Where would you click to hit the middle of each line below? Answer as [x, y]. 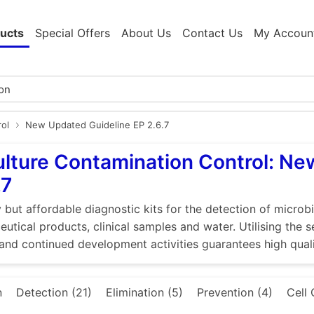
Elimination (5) [144, 293]
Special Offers [73, 33]
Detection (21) [54, 293]
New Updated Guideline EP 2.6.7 [97, 125]
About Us [146, 33]
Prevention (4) [235, 293]
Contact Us [212, 33]
